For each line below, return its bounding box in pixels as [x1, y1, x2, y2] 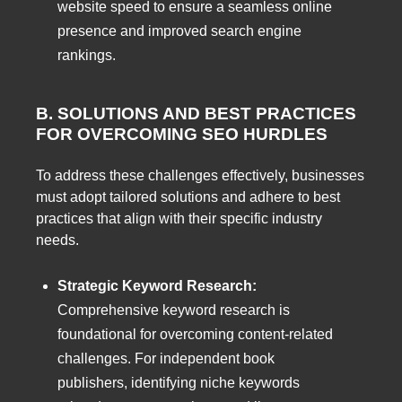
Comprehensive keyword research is [57, 301, 290, 318]
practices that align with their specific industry [36, 211, 322, 227]
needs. [36, 232, 79, 249]
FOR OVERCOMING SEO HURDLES [36, 124, 328, 144]
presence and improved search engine [57, 22, 301, 39]
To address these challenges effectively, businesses [36, 168, 364, 184]
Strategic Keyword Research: [57, 277, 257, 293]
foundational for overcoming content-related [57, 326, 333, 342]
